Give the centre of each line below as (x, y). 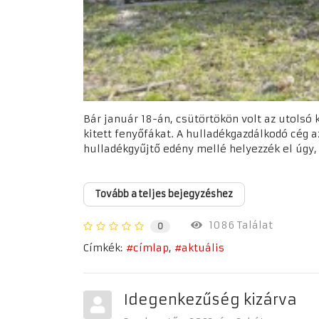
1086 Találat (237, 225)
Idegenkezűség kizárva (210, 299)
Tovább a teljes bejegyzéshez (164, 194)
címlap (151, 248)
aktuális (203, 248)
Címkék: (103, 247)
